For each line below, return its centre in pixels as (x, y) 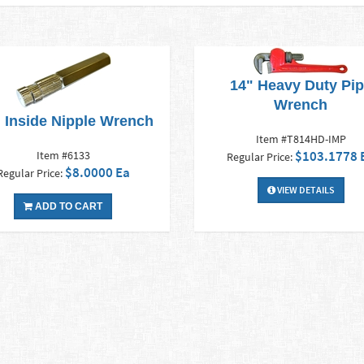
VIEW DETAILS (305, 190)
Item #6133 (63, 156)
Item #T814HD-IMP (301, 139)
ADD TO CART (68, 207)
